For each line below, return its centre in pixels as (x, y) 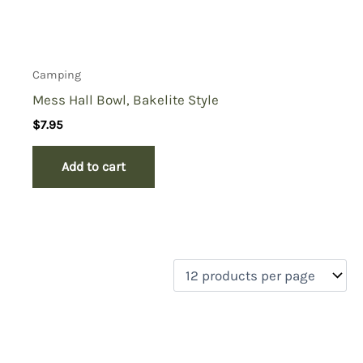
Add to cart (94, 166)
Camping (57, 75)
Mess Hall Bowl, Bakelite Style (126, 99)
